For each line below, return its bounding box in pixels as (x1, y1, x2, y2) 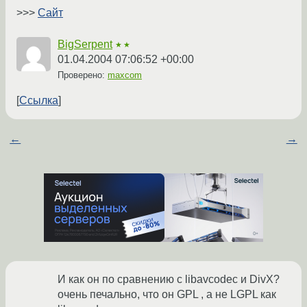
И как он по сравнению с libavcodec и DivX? (58, 273, 280, 286)
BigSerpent (58, 38, 112, 51)
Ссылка (19, 95, 58, 107)
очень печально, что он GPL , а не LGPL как (58, 288, 276, 301)
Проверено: (58, 70, 108, 81)
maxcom (108, 70, 142, 81)
